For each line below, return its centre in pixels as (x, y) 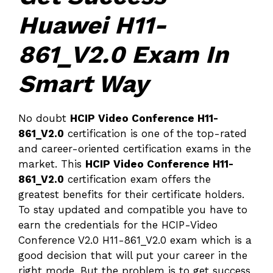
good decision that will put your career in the (133, 255)
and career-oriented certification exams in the (135, 148)
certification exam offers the (137, 179)
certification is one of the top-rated (155, 133)
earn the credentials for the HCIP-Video (118, 225)
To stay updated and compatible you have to (133, 209)
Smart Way (83, 83)
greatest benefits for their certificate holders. (131, 194)
